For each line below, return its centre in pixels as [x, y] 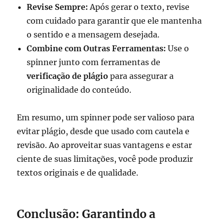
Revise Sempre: [57, 7]
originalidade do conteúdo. [79, 90]
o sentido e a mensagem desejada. [93, 34]
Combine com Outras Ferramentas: [96, 48]
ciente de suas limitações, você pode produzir [105, 159]
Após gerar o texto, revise [139, 7]
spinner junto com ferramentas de [94, 62]
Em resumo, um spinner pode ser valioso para [106, 117]
